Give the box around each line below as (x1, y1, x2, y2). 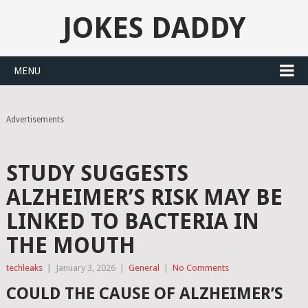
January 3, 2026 (55, 263, 115, 273)
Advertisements (5, 115, 64, 124)
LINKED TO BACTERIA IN (5, 208, 259, 234)
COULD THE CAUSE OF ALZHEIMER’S (5, 284, 283, 303)
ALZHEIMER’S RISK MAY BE (5, 184, 283, 210)
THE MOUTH (5, 232, 135, 258)
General (128, 263, 159, 273)
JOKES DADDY (63, 11, 245, 45)
